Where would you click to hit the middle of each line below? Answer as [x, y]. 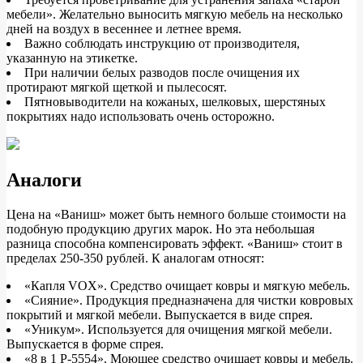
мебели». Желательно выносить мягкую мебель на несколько [175, 15]
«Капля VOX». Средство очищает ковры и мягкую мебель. [187, 286]
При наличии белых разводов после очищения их [162, 73]
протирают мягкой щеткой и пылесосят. [117, 88]
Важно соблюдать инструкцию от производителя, [162, 44]
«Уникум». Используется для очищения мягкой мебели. [178, 330]
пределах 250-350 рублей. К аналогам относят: [135, 258]
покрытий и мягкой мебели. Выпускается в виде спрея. [160, 315]
